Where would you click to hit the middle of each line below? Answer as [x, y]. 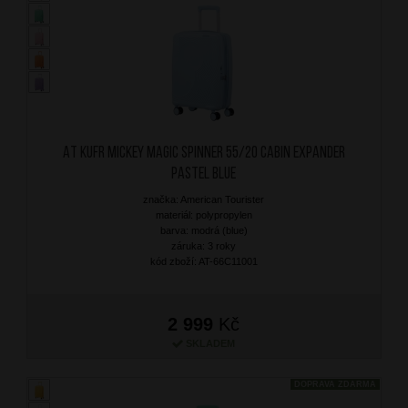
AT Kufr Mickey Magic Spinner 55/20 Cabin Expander [204, 153]
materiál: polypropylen [204, 214]
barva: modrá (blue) [204, 230]
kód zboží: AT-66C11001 [204, 261]
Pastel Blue [204, 174]
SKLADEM [211, 343]
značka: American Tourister [204, 199]
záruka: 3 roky [204, 245]
